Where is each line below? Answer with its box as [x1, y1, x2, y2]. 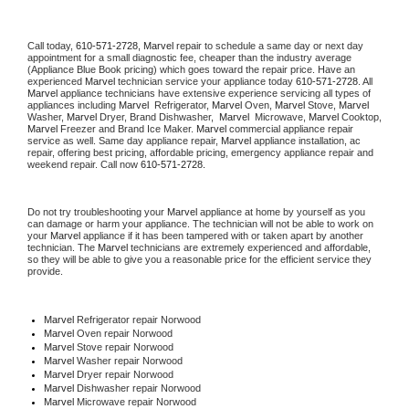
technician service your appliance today [115, 75, 296, 87]
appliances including [27, 99, 119, 110]
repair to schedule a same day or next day [176, 39, 363, 51]
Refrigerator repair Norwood [73, 313, 201, 325]
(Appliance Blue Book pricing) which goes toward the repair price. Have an [27, 63, 355, 75]
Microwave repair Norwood [76, 395, 196, 407]
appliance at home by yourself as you [197, 205, 365, 217]
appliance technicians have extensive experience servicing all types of [58, 87, 371, 99]
